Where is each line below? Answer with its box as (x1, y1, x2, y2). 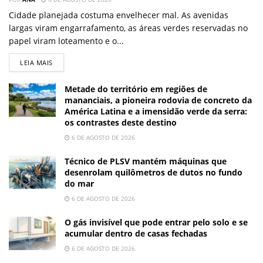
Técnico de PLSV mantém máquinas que (65, 156, 227, 167)
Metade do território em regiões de (65, 83, 207, 95)
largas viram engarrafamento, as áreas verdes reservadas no (9, 22, 248, 34)
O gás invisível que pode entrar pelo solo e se (65, 217, 248, 228)
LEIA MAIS (20, 58, 53, 68)
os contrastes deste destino (65, 117, 177, 129)
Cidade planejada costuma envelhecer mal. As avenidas (9, 9, 228, 21)
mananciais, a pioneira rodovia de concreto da (65, 95, 252, 106)
